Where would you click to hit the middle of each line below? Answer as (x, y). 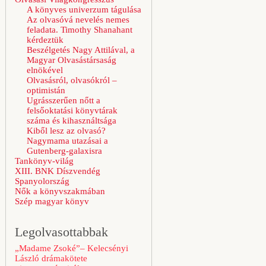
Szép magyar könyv (52, 201)
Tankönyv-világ (44, 161)
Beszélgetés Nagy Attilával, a (81, 50)
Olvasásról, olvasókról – (72, 80)
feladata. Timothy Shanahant (80, 30)
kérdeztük (45, 40)
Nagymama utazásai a (67, 141)
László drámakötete (51, 258)
